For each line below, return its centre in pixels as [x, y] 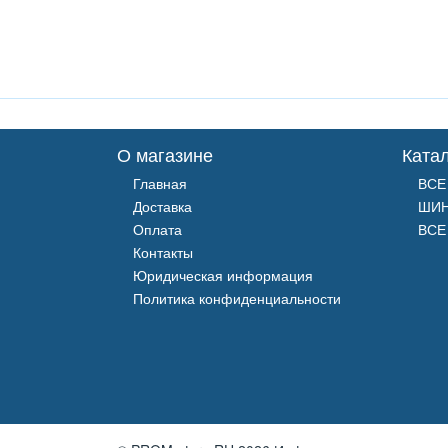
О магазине [165, 154]
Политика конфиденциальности [237, 298]
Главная [160, 183]
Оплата [157, 229]
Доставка [162, 206]
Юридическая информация [223, 275]
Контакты [163, 252]
